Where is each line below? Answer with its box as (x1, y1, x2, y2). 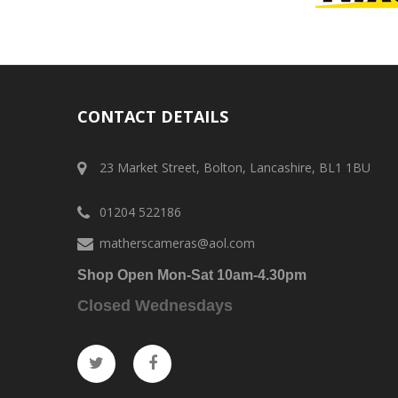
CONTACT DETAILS (77, 106, 228, 128)
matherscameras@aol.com (99, 235, 255, 252)
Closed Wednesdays (77, 297, 233, 315)
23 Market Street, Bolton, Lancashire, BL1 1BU (99, 159, 370, 177)
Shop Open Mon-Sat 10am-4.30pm (77, 267, 306, 283)
